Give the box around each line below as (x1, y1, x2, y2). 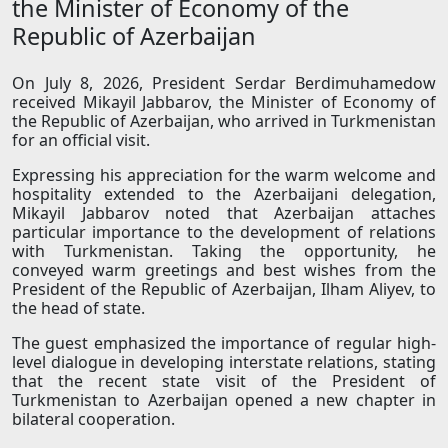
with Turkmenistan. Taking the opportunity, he (12, 240, 436, 263)
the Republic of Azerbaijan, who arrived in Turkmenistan (12, 110, 436, 133)
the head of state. (12, 297, 145, 320)
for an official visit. (12, 129, 150, 152)
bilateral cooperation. (12, 408, 175, 431)
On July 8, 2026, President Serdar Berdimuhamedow (12, 72, 436, 95)
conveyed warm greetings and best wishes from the (12, 259, 436, 282)
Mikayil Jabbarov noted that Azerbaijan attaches (12, 202, 436, 225)
